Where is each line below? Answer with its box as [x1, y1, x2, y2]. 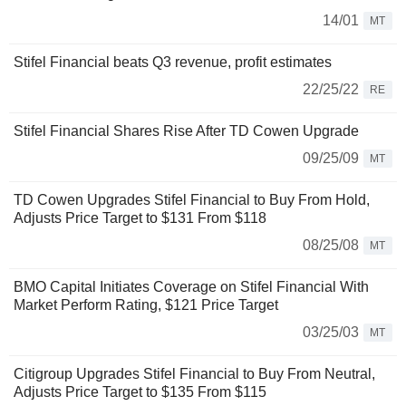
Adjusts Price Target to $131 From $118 [14, 210, 266, 226]
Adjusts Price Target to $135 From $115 [14, 384, 266, 400]
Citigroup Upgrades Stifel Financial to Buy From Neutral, [14, 366, 375, 382]
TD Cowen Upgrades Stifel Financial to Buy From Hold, [14, 192, 370, 208]
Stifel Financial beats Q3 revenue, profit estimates [14, 54, 332, 70]
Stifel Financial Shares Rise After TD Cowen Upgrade [14, 123, 359, 139]
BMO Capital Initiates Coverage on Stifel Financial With [14, 279, 369, 295]
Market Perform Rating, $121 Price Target [14, 297, 278, 313]
